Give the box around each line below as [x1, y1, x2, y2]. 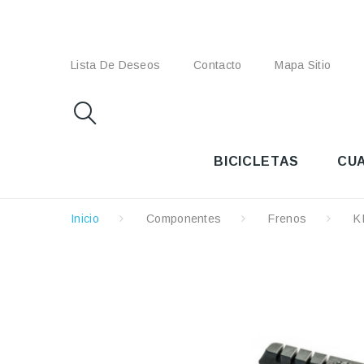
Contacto [193, 58, 242, 71]
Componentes [145, 212, 222, 225]
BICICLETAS [214, 154, 299, 168]
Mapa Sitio [275, 58, 331, 71]
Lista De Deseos [71, 58, 161, 71]
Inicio [71, 212, 99, 225]
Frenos [268, 212, 307, 225]
